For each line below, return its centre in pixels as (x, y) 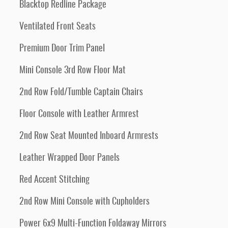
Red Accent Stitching (54, 180)
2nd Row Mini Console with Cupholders (84, 202)
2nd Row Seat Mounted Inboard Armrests (89, 136)
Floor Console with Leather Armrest (79, 115)
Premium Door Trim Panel (62, 49)
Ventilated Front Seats (58, 27)
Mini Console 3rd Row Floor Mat (73, 71)
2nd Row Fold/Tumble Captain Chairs (81, 93)
